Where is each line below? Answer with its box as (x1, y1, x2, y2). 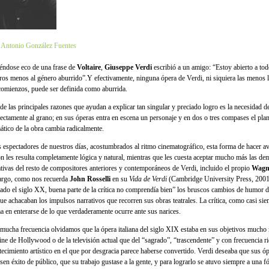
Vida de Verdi (129, 175, 167, 183)
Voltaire (77, 63, 101, 71)
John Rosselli (70, 175, 110, 183)
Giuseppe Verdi (104, 63, 152, 71)
